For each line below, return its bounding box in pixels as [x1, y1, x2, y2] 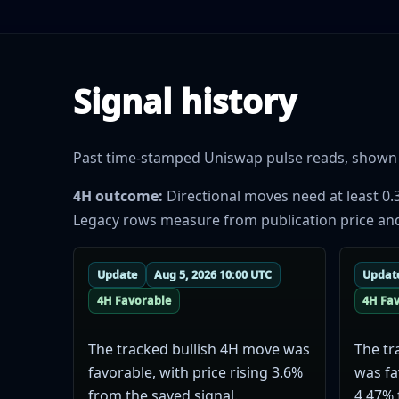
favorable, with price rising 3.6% [88, 362, 303, 382]
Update [96, 267, 137, 283]
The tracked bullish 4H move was [88, 338, 310, 359]
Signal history [73, 78, 297, 124]
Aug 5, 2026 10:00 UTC [154, 267, 273, 283]
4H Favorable [96, 292, 171, 308]
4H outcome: [73, 186, 163, 207]
